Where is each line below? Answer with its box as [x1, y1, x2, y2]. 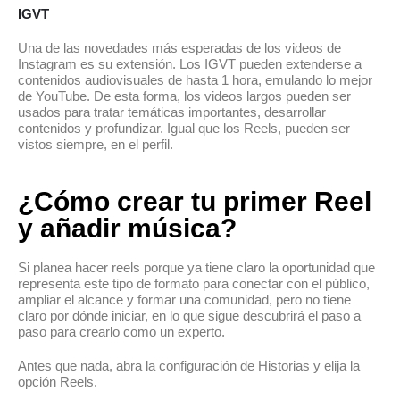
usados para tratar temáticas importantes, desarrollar [18, 104, 326, 121]
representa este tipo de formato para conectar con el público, [18, 276, 370, 292]
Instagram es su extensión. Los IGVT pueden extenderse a [18, 56, 362, 72]
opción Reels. [18, 374, 97, 390]
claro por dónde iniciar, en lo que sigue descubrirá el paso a [18, 308, 361, 324]
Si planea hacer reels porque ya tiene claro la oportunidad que [18, 260, 375, 276]
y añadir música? [18, 213, 237, 244]
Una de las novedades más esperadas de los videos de [18, 40, 341, 56]
